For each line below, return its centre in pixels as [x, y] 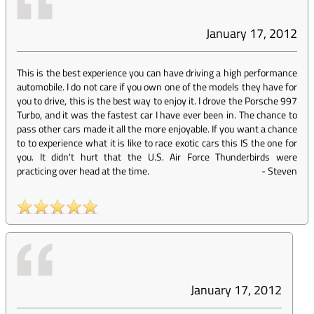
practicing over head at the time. [83, 171]
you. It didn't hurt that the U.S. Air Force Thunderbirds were [157, 157]
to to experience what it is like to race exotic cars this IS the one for [157, 143]
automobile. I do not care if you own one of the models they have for [157, 87]
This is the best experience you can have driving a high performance [157, 73]
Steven [282, 171]
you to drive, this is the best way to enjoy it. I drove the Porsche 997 [157, 101]
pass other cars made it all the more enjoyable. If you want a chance [157, 129]
